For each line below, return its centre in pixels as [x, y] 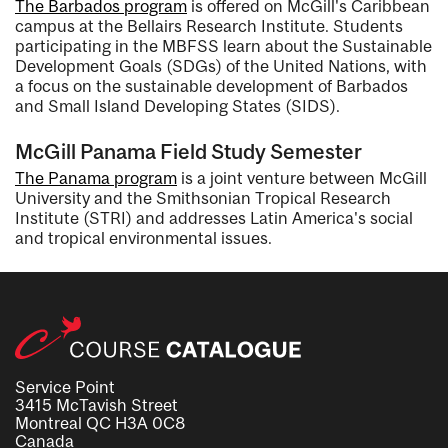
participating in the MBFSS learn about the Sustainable [223, 45]
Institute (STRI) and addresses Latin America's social [214, 217]
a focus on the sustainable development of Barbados [211, 85]
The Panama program [96, 177]
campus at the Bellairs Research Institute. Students [209, 25]
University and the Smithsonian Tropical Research [203, 197]
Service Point [65, 386]
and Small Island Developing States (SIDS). [177, 105]
